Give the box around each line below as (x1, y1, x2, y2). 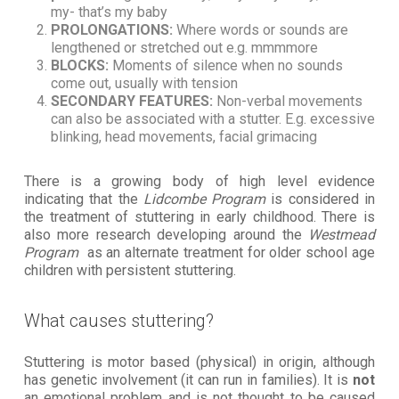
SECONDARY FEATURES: (50, 92, 216, 110)
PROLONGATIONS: (50, 20, 176, 38)
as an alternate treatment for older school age (82, 243, 376, 261)
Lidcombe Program (142, 190, 266, 208)
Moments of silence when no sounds (111, 56, 343, 74)
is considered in (265, 190, 376, 208)
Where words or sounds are (175, 20, 348, 38)
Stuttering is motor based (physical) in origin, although (23, 353, 376, 370)
